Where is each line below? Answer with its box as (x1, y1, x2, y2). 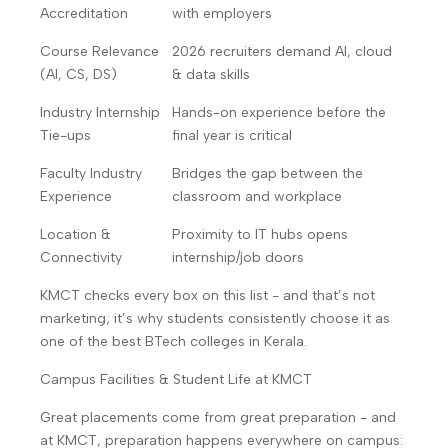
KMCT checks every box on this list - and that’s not (40, 287, 375, 304)
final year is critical (172, 127, 292, 144)
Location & (40, 226, 111, 243)
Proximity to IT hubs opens (172, 226, 348, 243)
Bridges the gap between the (172, 165, 363, 182)
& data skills (172, 66, 250, 83)
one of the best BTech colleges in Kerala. (40, 333, 307, 350)
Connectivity (40, 249, 122, 266)
